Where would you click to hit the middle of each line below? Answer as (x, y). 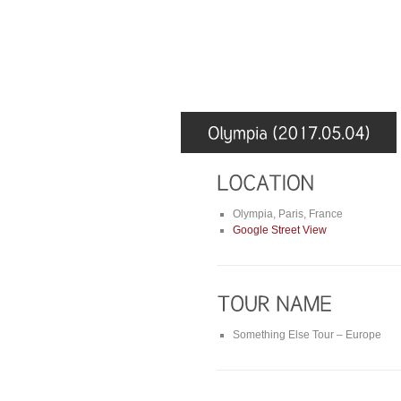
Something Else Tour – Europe (307, 335)
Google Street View (280, 230)
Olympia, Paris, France (288, 213)
